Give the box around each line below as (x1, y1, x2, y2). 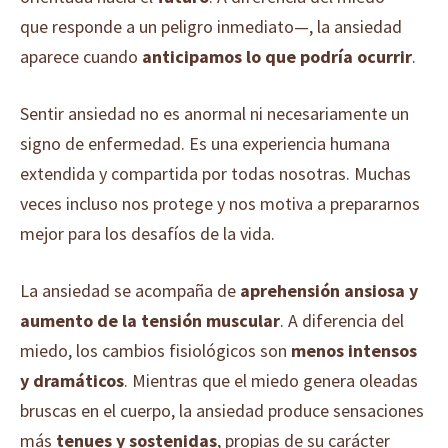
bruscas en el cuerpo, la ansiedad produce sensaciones (20, 399, 424, 422)
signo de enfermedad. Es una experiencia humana (20, 132, 390, 155)
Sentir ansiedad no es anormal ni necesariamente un (20, 102, 409, 125)
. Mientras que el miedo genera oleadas (124, 369, 418, 392)
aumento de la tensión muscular (20, 309, 280, 332)
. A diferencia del (280, 309, 404, 332)
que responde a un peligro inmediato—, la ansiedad (20, 15, 402, 38)
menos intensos (291, 339, 417, 362)
